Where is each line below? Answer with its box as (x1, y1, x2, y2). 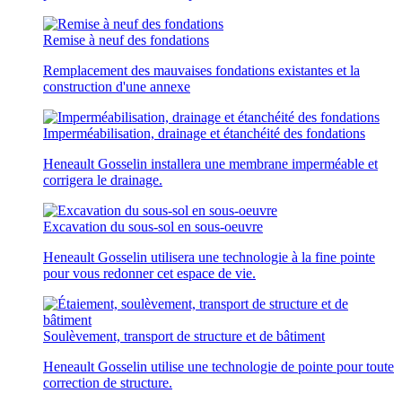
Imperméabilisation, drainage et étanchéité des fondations (43, 126, 365, 141)
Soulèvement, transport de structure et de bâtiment (43, 328, 325, 344)
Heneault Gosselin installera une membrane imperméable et (43, 156, 378, 171)
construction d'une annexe (43, 79, 190, 94)
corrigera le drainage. (43, 172, 162, 188)
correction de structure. (43, 375, 172, 390)
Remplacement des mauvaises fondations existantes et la (43, 63, 360, 78)
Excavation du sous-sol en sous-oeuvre (43, 219, 263, 234)
